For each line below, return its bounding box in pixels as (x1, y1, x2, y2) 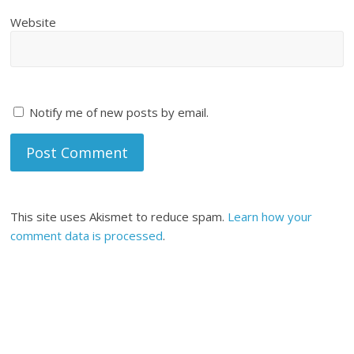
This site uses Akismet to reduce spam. (10, 209, 228, 225)
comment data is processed (10, 228, 164, 244)
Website (10, 14, 57, 31)
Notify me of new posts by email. (29, 104, 209, 121)
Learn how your (228, 209, 313, 225)
